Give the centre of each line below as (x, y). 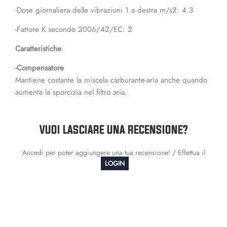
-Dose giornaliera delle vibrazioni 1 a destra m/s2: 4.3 (104, 10)
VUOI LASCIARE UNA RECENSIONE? (113, 129)
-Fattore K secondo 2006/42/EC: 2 (74, 29)
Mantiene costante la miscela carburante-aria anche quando (111, 80)
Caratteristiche (38, 49)
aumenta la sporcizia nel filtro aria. (71, 92)
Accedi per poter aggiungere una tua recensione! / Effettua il (113, 153)
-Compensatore (40, 68)
